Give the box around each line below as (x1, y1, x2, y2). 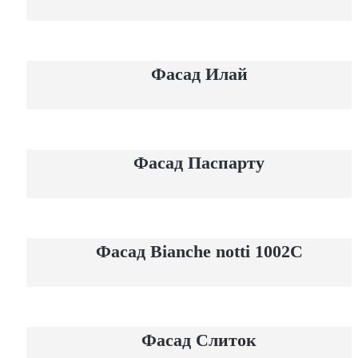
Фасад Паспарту (133, 153, 265, 173)
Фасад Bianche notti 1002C (95, 241, 303, 262)
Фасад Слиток (141, 330, 257, 351)
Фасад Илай (150, 64, 248, 85)
